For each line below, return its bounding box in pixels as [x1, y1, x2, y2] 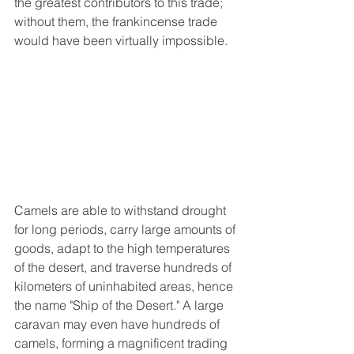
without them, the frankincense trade [14, 13, 220, 29]
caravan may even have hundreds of [14, 316, 223, 333]
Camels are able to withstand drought [14, 202, 229, 219]
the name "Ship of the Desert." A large [14, 297, 227, 314]
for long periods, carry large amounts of [14, 221, 239, 238]
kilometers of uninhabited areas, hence [14, 278, 236, 295]
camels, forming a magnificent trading [14, 335, 231, 352]
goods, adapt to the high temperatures [14, 240, 233, 257]
